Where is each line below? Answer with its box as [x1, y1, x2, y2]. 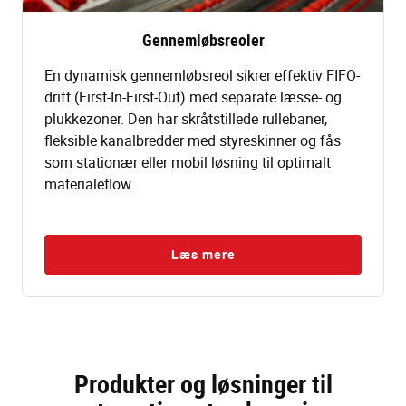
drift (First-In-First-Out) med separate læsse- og [44, 87, 342, 108]
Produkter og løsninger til [73, 366, 333, 401]
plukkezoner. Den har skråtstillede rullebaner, [44, 109, 327, 130]
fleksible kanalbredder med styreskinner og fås [44, 130, 341, 151]
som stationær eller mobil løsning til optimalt [44, 152, 331, 173]
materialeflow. [44, 174, 134, 195]
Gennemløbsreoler [141, 29, 265, 52]
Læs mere [170, 246, 236, 264]
